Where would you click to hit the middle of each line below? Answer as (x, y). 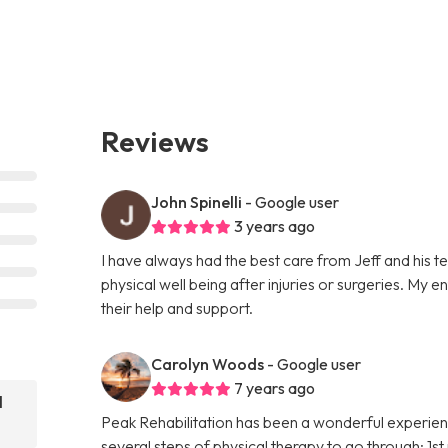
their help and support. (177, 307)
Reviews (155, 140)
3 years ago (275, 225)
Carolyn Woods (208, 363)
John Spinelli (197, 201)
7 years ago (275, 387)
